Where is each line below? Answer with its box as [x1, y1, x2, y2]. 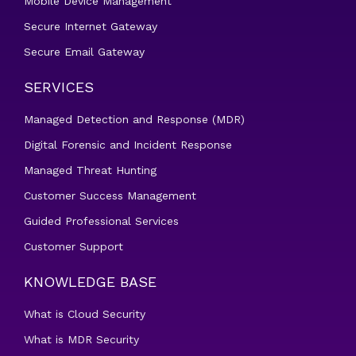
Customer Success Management [24, 189, 196, 202]
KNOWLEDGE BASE [24, 273, 157, 290]
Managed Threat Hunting [24, 164, 157, 176]
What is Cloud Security [24, 308, 145, 320]
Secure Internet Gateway [24, 20, 157, 33]
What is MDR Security [24, 333, 139, 346]
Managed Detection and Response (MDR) [24, 113, 245, 126]
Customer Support [24, 240, 123, 253]
